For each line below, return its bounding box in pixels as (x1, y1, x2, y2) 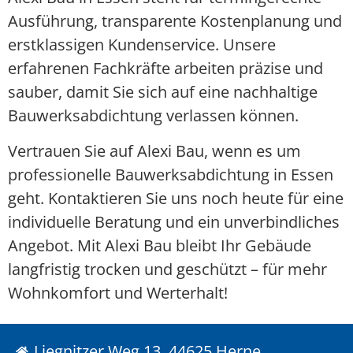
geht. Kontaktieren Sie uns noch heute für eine (8, 187, 344, 209)
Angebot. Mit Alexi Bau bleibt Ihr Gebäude (8, 234, 311, 256)
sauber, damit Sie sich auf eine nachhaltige (8, 81, 318, 103)
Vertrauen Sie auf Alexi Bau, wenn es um (8, 139, 301, 162)
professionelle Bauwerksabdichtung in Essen (8, 163, 333, 185)
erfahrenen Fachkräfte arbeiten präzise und (8, 58, 323, 80)
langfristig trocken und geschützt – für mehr (8, 258, 327, 280)
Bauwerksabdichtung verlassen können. (8, 105, 299, 127)
